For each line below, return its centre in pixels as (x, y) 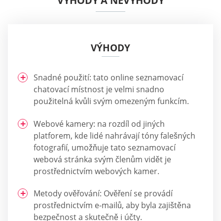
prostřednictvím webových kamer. (96, 171)
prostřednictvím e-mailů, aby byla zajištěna (112, 205)
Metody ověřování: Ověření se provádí (103, 194)
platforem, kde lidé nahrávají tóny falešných (114, 135)
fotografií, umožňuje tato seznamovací (105, 147)
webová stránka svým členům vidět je (102, 159)
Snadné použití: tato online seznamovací (109, 78)
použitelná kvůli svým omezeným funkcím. (111, 101)
